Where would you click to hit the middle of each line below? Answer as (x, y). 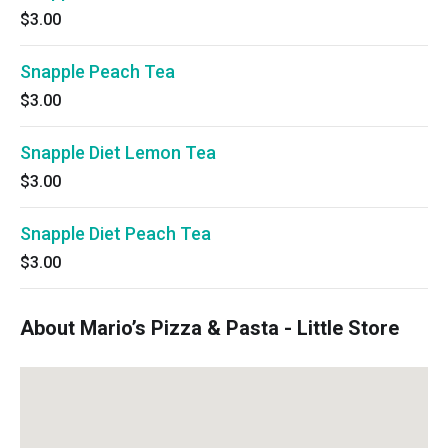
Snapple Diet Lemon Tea (118, 152)
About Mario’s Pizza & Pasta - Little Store (209, 328)
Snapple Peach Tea (97, 71)
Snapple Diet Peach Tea (115, 233)
